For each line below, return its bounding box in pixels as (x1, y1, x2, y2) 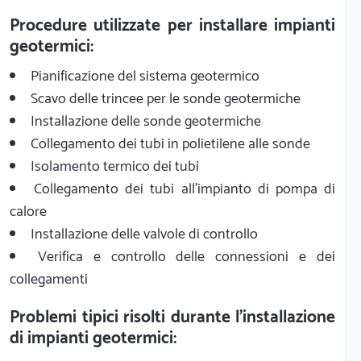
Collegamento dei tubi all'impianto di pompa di (34, 176, 336, 201)
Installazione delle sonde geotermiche (31, 109, 261, 134)
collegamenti (10, 267, 88, 292)
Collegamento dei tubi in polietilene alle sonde (31, 131, 310, 156)
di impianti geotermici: (10, 324, 176, 352)
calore (10, 199, 47, 224)
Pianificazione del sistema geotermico (31, 64, 259, 89)
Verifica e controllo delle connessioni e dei (37, 244, 336, 269)
